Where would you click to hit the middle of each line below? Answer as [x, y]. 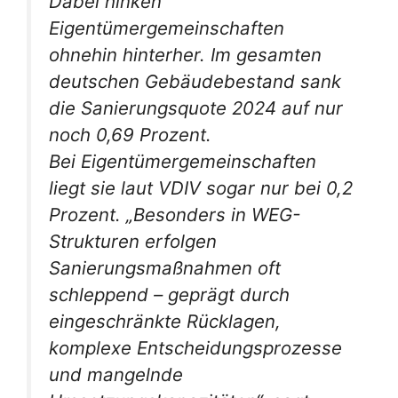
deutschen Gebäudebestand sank [195, 81]
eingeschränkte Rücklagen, [165, 321]
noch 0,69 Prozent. [133, 134]
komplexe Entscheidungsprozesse [195, 347]
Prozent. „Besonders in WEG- [175, 214]
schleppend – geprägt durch [169, 294]
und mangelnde [116, 374]
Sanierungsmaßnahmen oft [165, 267]
